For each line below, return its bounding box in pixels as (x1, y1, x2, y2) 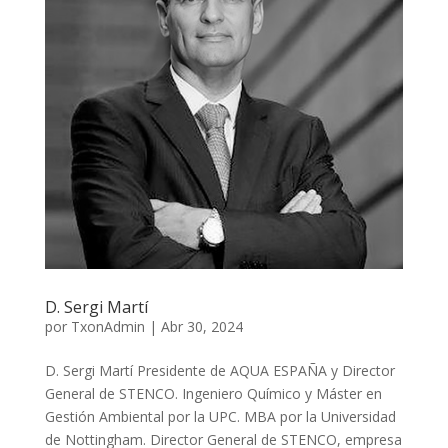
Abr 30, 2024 (160, 316, 243, 336)
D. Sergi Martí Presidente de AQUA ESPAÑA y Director (44, 360, 395, 380)
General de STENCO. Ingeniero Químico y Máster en (44, 383, 382, 403)
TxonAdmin (70, 316, 145, 336)
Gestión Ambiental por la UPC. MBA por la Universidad (44, 406, 396, 426)
